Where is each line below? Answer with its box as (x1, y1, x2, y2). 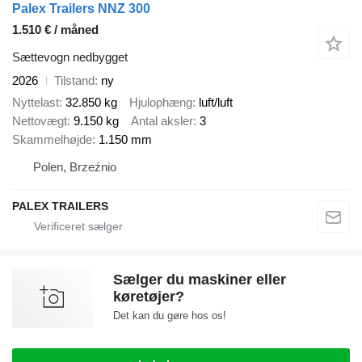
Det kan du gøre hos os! (113, 309, 226, 322)
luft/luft (199, 95, 233, 109)
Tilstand (54, 74, 95, 88)
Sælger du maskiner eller (113, 271, 286, 288)
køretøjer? (113, 288, 184, 305)
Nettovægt (12, 113, 67, 128)
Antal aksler (131, 113, 193, 128)
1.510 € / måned (12, 23, 99, 37)
